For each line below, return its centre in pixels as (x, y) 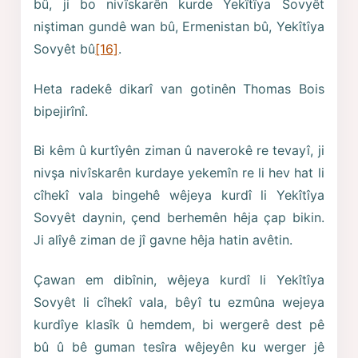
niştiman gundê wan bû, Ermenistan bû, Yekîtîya (179, 27)
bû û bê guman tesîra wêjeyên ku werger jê (179, 347)
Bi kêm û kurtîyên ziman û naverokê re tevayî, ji (179, 151)
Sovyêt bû (65, 49)
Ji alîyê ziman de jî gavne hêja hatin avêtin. (163, 240)
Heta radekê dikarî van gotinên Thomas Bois (179, 88)
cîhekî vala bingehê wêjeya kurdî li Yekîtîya (179, 195)
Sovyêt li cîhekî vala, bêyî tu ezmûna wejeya (179, 302)
